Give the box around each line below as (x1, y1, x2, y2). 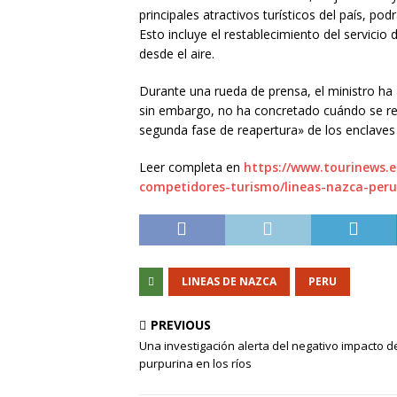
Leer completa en (139, 159, 244, 175)
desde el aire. (139, 45, 214, 62)
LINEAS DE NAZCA (182, 274, 276, 289)
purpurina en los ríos (139, 355, 252, 371)
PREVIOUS (151, 316, 211, 333)
